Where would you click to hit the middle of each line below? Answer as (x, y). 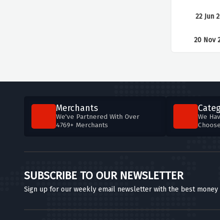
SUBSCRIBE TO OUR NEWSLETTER (103, 176)
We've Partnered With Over (97, 117)
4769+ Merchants (82, 125)
